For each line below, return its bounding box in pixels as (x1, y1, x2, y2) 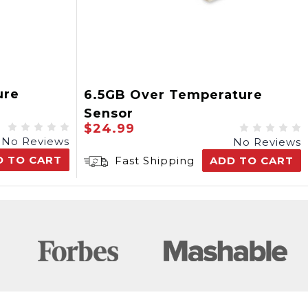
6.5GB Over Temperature (84, 87, 263, 102)
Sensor (84, 106, 133, 121)
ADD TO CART (210, 154, 294, 167)
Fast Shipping (111, 154, 195, 167)
